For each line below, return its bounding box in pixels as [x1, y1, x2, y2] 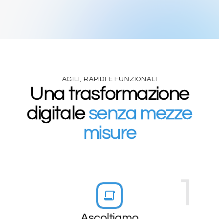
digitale [27, 103, 89, 123]
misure [83, 122, 136, 143]
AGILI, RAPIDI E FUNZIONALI [62, 75, 157, 83]
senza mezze [88, 103, 192, 123]
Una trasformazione [30, 83, 189, 104]
